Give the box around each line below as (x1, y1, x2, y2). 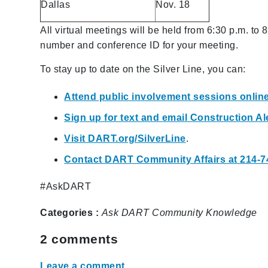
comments (51, 232, 118, 246)
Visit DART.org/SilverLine (64, 133, 186, 144)
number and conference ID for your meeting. (40, 39, 239, 50)
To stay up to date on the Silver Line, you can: (40, 63, 246, 74)
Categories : (40, 207, 99, 218)
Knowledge (206, 207, 257, 218)
